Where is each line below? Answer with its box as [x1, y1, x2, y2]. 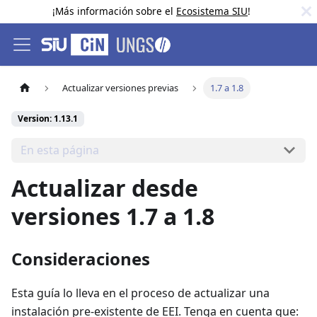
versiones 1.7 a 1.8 [11, 200, 214, 231]
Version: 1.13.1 [18, 113, 78, 125]
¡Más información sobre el [52, 4, 176, 18]
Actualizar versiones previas [62, 81, 179, 95]
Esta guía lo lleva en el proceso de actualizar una [11, 284, 270, 301]
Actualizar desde [11, 172, 198, 203]
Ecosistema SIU [176, 4, 248, 18]
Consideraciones [11, 246, 150, 270]
